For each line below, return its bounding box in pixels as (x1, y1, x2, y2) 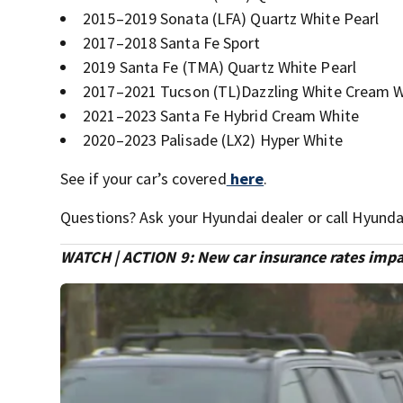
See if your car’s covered (60, 168, 227, 189)
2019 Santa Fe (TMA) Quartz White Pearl (83, 57, 356, 77)
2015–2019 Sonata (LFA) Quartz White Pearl (83, 8, 380, 29)
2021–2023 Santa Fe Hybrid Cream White (83, 105, 359, 126)
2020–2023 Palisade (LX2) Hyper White (83, 130, 343, 150)
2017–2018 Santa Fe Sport (83, 32, 261, 53)
